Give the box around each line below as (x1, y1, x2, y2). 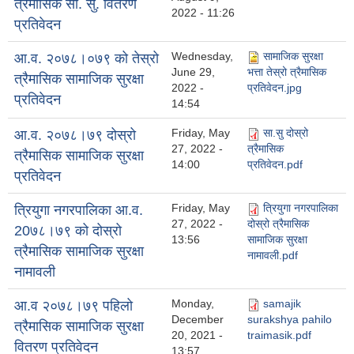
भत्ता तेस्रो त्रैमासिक (247, 66, 326, 79)
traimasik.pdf (247, 329, 311, 342)
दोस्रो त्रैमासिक (247, 217, 309, 231)
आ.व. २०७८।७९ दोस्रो (14, 127, 136, 144)
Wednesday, (171, 50, 233, 63)
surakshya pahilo (247, 313, 332, 326)
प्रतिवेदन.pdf (247, 158, 303, 171)
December (171, 313, 224, 326)
